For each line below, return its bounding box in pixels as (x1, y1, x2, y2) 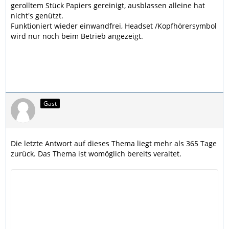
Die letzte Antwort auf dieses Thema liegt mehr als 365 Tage (11, 138, 217, 148)
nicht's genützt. (11, 10, 63, 20)
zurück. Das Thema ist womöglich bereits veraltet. (11, 148, 181, 158)
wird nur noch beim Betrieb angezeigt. (11, 31, 143, 41)
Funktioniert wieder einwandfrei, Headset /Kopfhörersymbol (11, 20, 217, 31)
